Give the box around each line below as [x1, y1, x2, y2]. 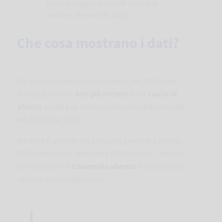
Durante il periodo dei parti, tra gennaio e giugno [17, 135, 182, 145]
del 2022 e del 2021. [17, 114, 81, 124]
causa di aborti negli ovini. [17, 173, 104, 184]
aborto [17, 101, 42, 111]
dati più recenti [74, 88, 128, 99]
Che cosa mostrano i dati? [17, 33, 179, 52]
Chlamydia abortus [72, 161, 137, 171]
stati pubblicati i [17, 88, 74, 99]
